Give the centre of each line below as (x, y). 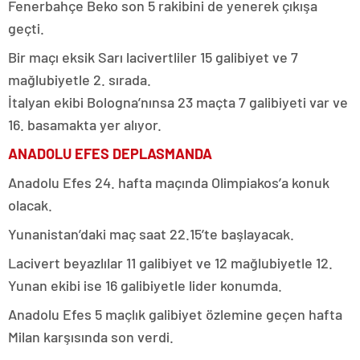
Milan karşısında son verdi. (91, 337)
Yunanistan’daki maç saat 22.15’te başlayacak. (151, 234)
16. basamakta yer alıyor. (85, 125)
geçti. (26, 28)
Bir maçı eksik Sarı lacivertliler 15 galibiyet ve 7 (153, 57)
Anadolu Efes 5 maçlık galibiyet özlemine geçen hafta (175, 314)
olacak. (30, 205)
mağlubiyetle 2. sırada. (80, 80)
